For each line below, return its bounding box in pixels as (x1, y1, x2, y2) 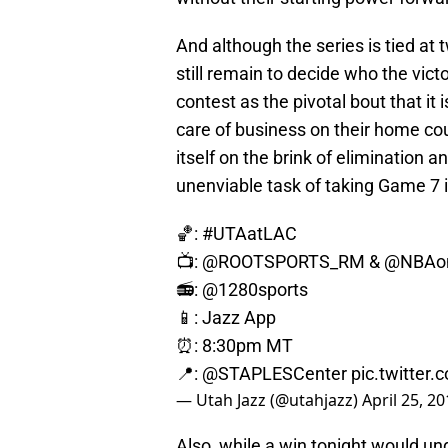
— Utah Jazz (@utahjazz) (176, 389, 362, 412)
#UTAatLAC (202, 223, 297, 245)
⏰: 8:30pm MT (176, 335, 293, 357)
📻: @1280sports (176, 279, 308, 301)
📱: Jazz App (176, 307, 276, 329)
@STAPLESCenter (202, 363, 347, 385)
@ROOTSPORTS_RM (202, 251, 365, 273)
